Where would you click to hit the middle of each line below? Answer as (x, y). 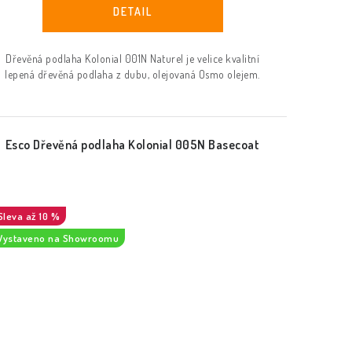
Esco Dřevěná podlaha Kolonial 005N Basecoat (132, 145)
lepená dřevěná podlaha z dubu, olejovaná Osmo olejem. (132, 75)
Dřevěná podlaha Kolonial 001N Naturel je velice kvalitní (133, 59)
